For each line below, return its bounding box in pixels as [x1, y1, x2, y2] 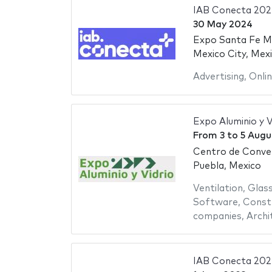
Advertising [192, 72, 244, 82]
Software [192, 197, 238, 207]
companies [192, 211, 242, 221]
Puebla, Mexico [192, 161, 261, 171]
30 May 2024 [192, 19, 253, 29]
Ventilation [192, 183, 243, 193]
